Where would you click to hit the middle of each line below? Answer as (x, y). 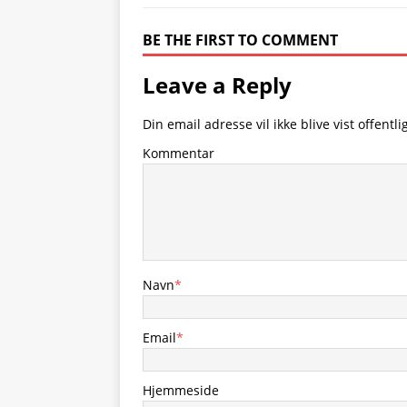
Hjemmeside (181, 390)
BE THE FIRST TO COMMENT (240, 40)
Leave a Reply (217, 85)
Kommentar (179, 153)
